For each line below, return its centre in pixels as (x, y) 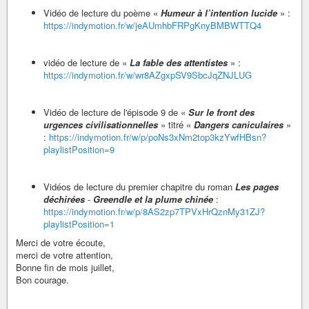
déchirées (64, 199)
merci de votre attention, (64, 255)
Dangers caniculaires (239, 125)
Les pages (257, 187)
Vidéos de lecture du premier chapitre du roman (139, 187)
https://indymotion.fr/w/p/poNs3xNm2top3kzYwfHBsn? (158, 137)
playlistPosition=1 (79, 224)
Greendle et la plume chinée (153, 199)
